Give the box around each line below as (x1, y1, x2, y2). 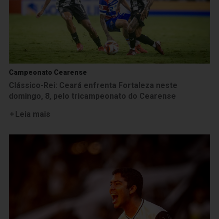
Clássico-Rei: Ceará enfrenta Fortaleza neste (9, 80, 177, 90)
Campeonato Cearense (9, 68, 87, 76)
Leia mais (15, 109, 50, 119)
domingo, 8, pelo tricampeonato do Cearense (9, 91, 176, 101)
